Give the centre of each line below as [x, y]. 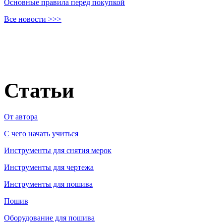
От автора [21, 116]
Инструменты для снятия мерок [58, 150]
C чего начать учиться [41, 133]
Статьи [39, 90]
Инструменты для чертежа [49, 167]
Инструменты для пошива [48, 184]
